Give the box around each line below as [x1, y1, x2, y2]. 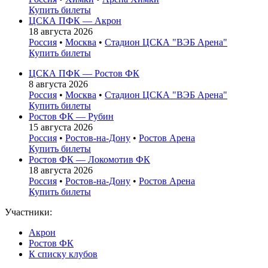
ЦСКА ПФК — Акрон [29, 15, 121, 26]
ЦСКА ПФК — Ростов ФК [29, 68, 139, 78]
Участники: [5, 206, 52, 217]
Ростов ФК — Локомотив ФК [29, 154, 150, 165]
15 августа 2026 [29, 121, 93, 132]
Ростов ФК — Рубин [29, 111, 114, 121]
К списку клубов [29, 248, 98, 259]
